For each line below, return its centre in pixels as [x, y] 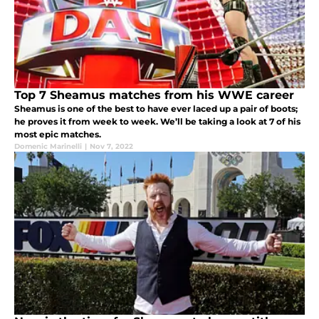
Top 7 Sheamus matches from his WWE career [154, 95]
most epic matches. [58, 135]
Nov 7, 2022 [111, 147]
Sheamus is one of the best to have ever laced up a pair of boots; [156, 109]
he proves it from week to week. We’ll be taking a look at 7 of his [157, 122]
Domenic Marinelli [48, 147]
